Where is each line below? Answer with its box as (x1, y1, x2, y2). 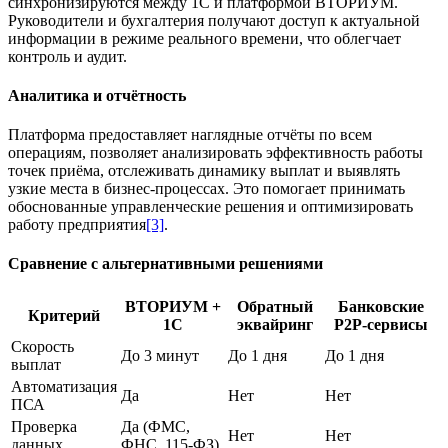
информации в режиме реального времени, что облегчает (8, 29, 401, 47)
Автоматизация (11, 377, 117, 395)
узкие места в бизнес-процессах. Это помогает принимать (8, 180, 405, 198)
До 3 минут (121, 346, 199, 364)
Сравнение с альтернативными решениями (8, 255, 323, 273)
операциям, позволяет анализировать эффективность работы (8, 144, 423, 162)
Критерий (28, 306, 100, 324)
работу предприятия (8, 216, 146, 234)
